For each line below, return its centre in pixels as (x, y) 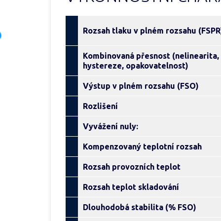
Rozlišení (100, 106)
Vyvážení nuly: (110, 126)
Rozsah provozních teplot (132, 167)
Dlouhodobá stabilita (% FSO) (140, 207)
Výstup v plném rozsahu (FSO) (141, 86)
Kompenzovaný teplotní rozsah (142, 147)
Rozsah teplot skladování (131, 187)
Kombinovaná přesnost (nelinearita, (151, 56)
